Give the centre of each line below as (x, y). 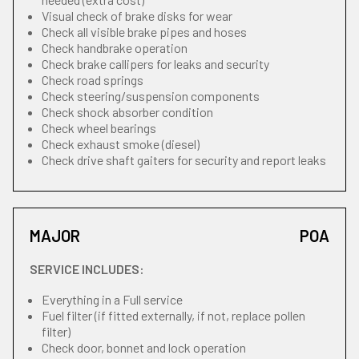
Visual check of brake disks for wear (137, 16)
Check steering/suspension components (151, 96)
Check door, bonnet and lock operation (144, 347)
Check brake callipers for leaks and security (155, 64)
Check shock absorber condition (127, 112)
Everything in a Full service (112, 299)
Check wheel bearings (99, 128)
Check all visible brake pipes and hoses (144, 32)
